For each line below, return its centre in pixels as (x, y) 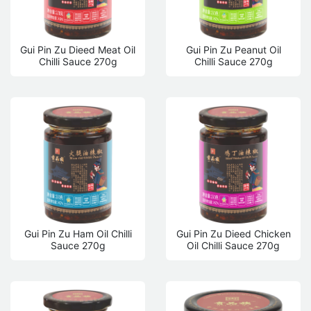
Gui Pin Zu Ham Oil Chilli (78, 233)
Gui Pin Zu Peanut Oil (233, 49)
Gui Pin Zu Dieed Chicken (233, 233)
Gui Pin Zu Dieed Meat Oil (78, 49)
